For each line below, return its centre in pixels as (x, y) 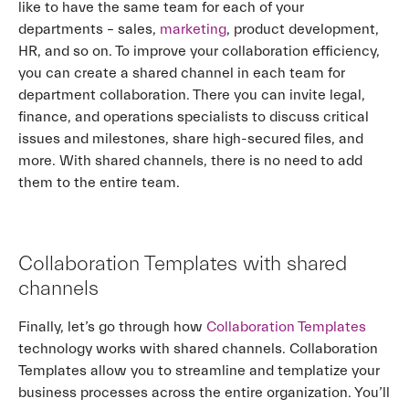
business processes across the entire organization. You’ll (204, 393)
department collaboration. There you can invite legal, (192, 95)
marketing (193, 29)
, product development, (303, 29)
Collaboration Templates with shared (183, 264)
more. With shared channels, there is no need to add (190, 161)
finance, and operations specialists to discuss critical (194, 117)
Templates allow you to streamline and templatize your (199, 371)
